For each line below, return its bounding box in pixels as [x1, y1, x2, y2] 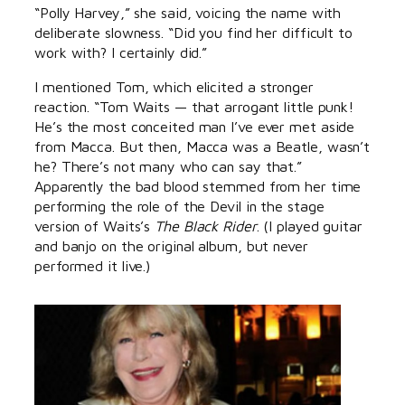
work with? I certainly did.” [34, 42, 208, 61]
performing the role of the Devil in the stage [34, 196, 325, 214]
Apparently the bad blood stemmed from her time [34, 176, 362, 194]
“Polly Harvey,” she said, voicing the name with [34, 3, 342, 21]
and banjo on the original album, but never [34, 236, 308, 254]
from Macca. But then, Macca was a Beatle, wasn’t [34, 137, 371, 155]
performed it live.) [34, 256, 160, 274]
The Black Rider [155, 216, 257, 234]
